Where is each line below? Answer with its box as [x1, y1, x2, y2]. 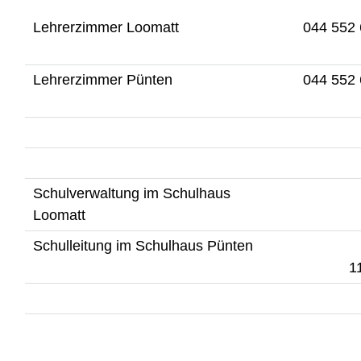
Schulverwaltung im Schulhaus [32, 185, 230, 201]
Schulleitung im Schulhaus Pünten [32, 237, 253, 254]
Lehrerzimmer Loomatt [32, 19, 179, 35]
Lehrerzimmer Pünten [32, 71, 172, 88]
